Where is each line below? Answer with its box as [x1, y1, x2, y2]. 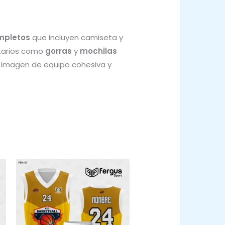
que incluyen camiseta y [30, 32, 123, 43]
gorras [45, 45, 72, 56]
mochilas [80, 45, 117, 56]
